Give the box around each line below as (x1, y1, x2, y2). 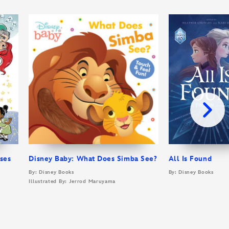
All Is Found (168, 154, 212, 163)
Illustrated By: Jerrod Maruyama (29, 178, 116, 185)
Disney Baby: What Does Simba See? (29, 154, 157, 163)
